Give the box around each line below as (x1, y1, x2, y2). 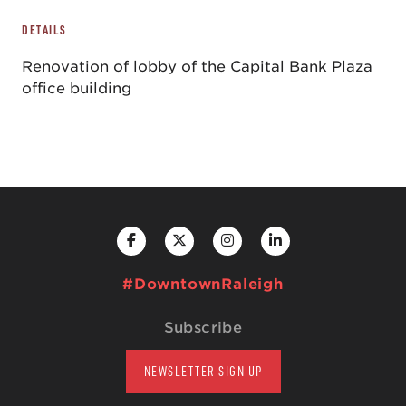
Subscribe (163, 319, 243, 336)
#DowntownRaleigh (122, 275, 284, 293)
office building (22, 80, 131, 97)
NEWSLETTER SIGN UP (143, 362, 263, 380)
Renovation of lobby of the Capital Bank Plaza (22, 58, 372, 75)
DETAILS (22, 23, 67, 37)
